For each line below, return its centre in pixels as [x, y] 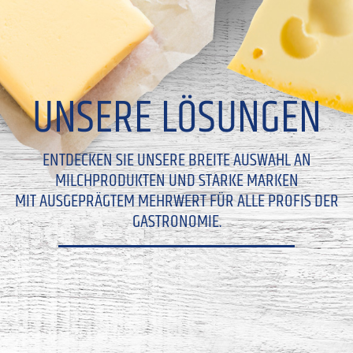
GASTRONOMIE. [176, 221]
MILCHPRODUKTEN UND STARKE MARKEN [176, 180]
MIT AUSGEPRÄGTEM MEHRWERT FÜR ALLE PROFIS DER [176, 201]
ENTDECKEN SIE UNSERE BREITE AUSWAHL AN [176, 160]
